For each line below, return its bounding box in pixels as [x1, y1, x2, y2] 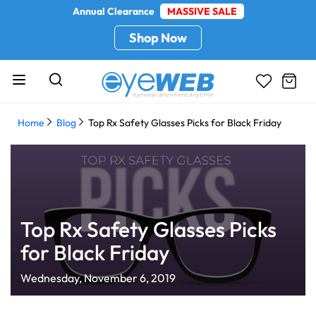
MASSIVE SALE [166, 5, 237, 18]
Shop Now [129, 30, 187, 46]
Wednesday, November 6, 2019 [20, 271, 176, 286]
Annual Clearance [72, 5, 157, 18]
